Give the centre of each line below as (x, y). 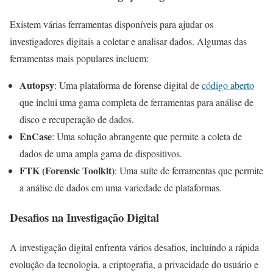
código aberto (228, 85)
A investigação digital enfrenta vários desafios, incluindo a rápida (134, 247)
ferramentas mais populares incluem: (79, 58)
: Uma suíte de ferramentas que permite (189, 171)
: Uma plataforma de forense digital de (128, 85)
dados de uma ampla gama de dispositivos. (101, 154)
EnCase (36, 136)
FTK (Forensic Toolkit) (67, 171)
